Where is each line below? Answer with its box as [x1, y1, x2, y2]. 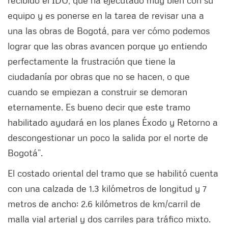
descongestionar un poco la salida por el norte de [8, 131, 208, 143]
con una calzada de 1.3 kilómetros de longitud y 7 [8, 182, 207, 194]
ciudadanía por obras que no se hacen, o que [8, 70, 190, 82]
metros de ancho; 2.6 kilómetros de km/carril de [8, 197, 201, 209]
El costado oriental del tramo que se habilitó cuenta [8, 167, 218, 179]
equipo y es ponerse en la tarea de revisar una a [8, 9, 204, 21]
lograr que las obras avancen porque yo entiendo [8, 40, 207, 51]
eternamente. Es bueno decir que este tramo [8, 101, 190, 112]
